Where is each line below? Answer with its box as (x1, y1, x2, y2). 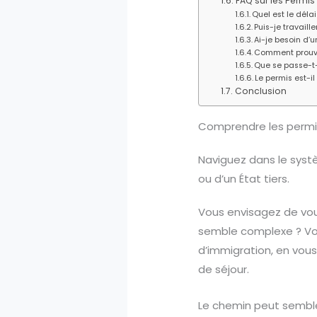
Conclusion (234, 85, 287, 98)
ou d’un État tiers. (198, 171, 290, 187)
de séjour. (198, 262, 250, 277)
